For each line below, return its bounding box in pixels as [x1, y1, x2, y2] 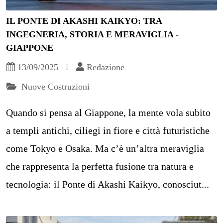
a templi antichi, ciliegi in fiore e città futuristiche [6, 125, 210, 136]
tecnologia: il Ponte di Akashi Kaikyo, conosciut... [6, 179, 209, 190]
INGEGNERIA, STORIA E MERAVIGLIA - [6, 29, 179, 40]
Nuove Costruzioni [19, 82, 90, 92]
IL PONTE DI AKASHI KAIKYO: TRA [6, 16, 162, 26]
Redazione [87, 62, 124, 73]
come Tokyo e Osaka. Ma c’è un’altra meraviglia [6, 143, 204, 154]
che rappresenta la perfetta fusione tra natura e [6, 161, 194, 172]
